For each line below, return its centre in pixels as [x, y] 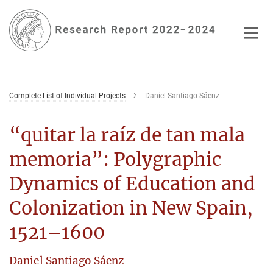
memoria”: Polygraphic [115, 159]
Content [20, 28]
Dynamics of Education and [132, 183]
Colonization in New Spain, [131, 207]
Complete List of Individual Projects [67, 95]
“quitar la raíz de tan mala [127, 134]
